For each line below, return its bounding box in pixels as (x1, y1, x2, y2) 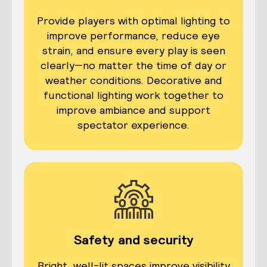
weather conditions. (45, 73, 147, 88)
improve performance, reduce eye (47, 29, 220, 43)
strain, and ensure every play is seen (42, 44, 225, 58)
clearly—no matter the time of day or (41, 58, 226, 73)
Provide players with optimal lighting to (37, 14, 230, 28)
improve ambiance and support (57, 103, 210, 117)
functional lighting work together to (44, 88, 223, 103)
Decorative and (146, 73, 222, 88)
